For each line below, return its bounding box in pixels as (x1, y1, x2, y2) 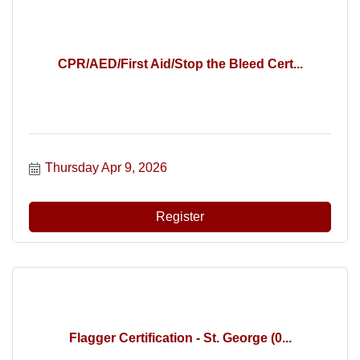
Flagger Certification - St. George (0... (68, 330, 292, 345)
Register (156, 210, 204, 223)
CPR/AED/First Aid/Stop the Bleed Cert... (57, 56, 303, 71)
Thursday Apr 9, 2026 (45, 161, 167, 174)
